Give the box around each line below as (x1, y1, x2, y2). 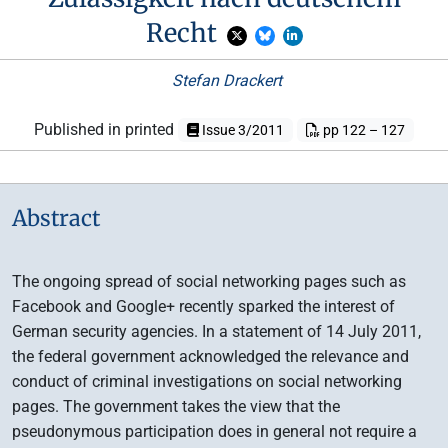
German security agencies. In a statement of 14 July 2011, (12, 322, 421, 342)
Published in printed (33, 120, 178, 139)
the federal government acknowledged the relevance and (12, 347, 409, 367)
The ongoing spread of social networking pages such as (12, 272, 406, 292)
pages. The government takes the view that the (12, 397, 340, 417)
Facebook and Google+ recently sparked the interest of (12, 297, 395, 317)
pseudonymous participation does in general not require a (12, 422, 417, 442)
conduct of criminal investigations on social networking (12, 372, 402, 392)
